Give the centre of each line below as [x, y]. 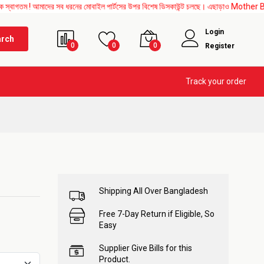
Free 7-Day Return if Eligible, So [157, 214]
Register [220, 46]
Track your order [216, 81]
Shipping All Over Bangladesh [154, 191]
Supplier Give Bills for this [146, 248]
